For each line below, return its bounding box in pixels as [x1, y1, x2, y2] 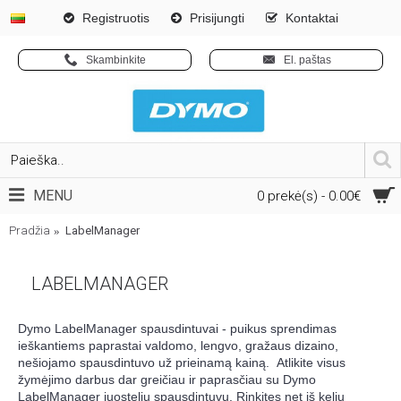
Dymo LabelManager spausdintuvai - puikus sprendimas [18, 321, 337, 336]
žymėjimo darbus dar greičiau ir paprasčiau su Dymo [18, 372, 316, 387]
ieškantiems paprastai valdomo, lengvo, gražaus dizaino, [18, 338, 338, 353]
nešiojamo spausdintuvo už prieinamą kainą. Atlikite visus [18, 355, 346, 370]
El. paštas [283, 53, 331, 66]
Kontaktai [285, 11, 338, 25]
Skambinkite [85, 53, 146, 66]
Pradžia [9, 224, 50, 237]
